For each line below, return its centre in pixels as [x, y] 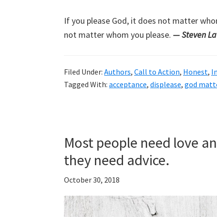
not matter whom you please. [118, 35]
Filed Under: [84, 72]
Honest [195, 72]
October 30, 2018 [92, 180]
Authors [117, 72]
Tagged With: [86, 85]
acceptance [128, 85]
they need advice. [117, 160]
